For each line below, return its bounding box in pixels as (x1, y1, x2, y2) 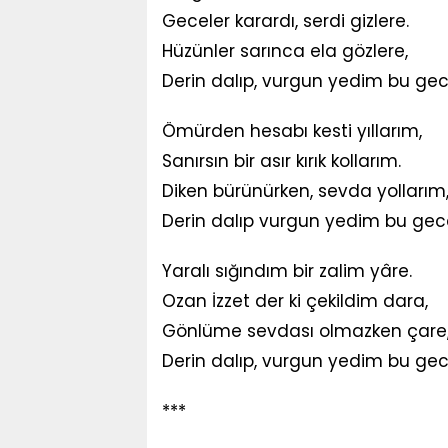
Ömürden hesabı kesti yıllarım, (162, 119, 422, 143)
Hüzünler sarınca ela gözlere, (162, 39, 408, 63)
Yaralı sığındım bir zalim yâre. (162, 259, 412, 283)
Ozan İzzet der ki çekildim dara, (162, 289, 428, 313)
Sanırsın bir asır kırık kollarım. (162, 149, 401, 173)
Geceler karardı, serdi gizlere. (162, 9, 409, 33)
